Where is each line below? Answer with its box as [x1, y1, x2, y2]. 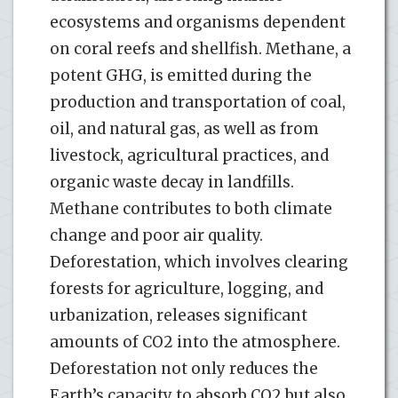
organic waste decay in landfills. [50, 171, 294, 192]
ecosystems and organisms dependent [50, 12, 346, 32]
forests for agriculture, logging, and [50, 278, 323, 298]
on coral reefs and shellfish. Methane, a [50, 38, 351, 59]
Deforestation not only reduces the [50, 358, 318, 378]
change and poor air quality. [50, 225, 263, 245]
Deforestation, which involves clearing [50, 251, 348, 272]
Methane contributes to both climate [50, 198, 332, 219]
